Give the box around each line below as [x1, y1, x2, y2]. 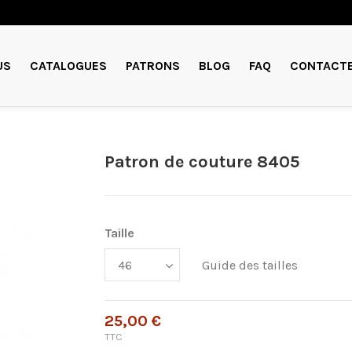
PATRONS [126, 57, 181, 73]
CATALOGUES [30, 57, 108, 73]
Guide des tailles [202, 258, 299, 273]
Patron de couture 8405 [104, 152, 300, 172]
